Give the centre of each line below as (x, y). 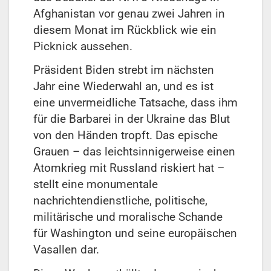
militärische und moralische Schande (128, 217)
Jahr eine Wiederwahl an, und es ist (123, 87)
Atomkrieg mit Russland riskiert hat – (129, 168)
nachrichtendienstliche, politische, (120, 201)
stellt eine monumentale (96, 184)
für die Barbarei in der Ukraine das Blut (132, 119)
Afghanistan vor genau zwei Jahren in (129, 13)
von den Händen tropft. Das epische (126, 135)
